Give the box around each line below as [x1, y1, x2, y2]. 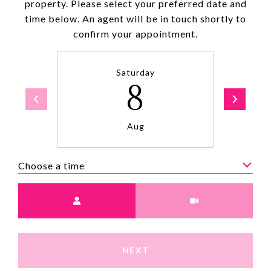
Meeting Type [135, 185, 201, 197]
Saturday [116, 67, 155, 77]
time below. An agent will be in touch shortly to [25, 13, 246, 24]
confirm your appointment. [73, 28, 198, 39]
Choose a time [18, 159, 85, 171]
